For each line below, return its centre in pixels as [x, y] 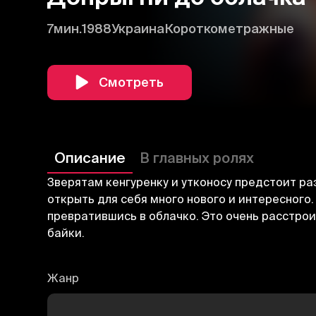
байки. [66, 232]
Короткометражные [230, 28]
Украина [138, 28]
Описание [90, 157]
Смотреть [132, 82]
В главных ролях [197, 157]
